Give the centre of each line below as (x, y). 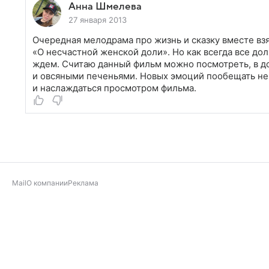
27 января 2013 (98, 20)
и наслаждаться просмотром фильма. (114, 88)
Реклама (83, 183)
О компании (47, 183)
